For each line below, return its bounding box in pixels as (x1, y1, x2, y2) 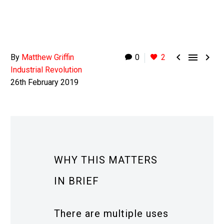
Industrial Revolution (10, 65, 82, 74)
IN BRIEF (54, 175, 99, 187)
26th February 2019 (10, 77, 78, 87)
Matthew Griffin (21, 52, 74, 62)
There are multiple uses (54, 207, 168, 219)
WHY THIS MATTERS (54, 154, 157, 166)
